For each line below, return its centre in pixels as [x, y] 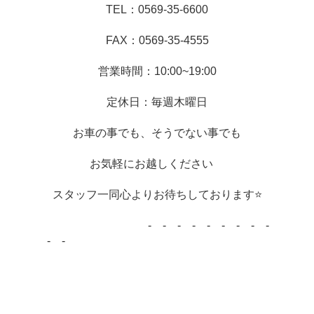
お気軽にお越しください [157, 164]
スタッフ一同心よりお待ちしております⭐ [157, 195]
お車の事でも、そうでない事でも [157, 133]
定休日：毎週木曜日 [157, 102]
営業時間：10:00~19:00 [157, 71]
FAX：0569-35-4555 [157, 41]
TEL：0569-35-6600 [157, 10]
